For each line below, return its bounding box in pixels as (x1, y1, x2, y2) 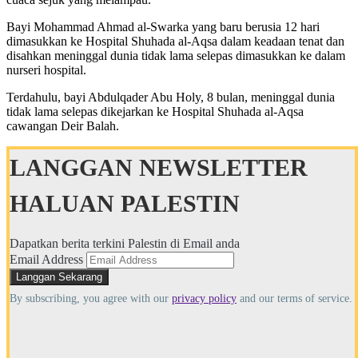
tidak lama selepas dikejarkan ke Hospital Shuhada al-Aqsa (6, 104, 304, 118)
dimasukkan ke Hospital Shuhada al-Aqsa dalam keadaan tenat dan (6, 34, 344, 48)
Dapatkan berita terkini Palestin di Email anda (10, 236, 243, 250)
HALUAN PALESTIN (10, 189, 240, 217)
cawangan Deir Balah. (6, 118, 119, 133)
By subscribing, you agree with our (10, 292, 172, 304)
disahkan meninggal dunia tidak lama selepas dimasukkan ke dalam (6, 48, 345, 62)
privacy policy (172, 292, 237, 304)
